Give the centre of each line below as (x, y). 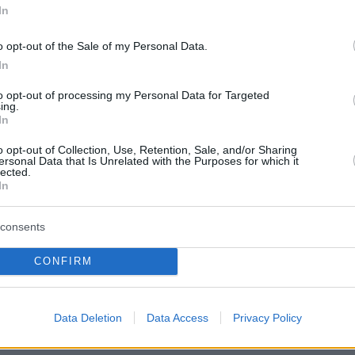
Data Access (177, 317)
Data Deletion (88, 317)
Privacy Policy (267, 317)
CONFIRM (63, 261)
